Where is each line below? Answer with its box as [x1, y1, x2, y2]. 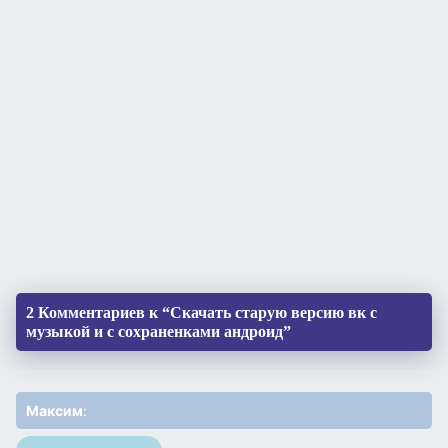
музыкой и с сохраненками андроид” [26, 322, 291, 340]
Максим [26, 401, 83, 419]
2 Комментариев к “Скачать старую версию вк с [26, 303, 377, 321]
